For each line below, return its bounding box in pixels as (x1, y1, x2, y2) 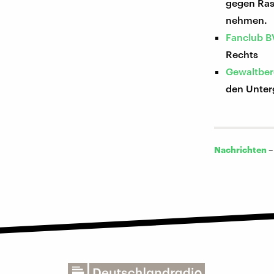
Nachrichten (214, 144, 267, 155)
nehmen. (226, 14, 268, 26)
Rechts (226, 48, 259, 61)
